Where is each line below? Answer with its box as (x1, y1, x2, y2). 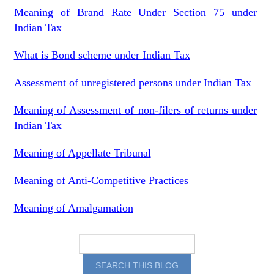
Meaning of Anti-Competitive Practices (13, 174, 188, 187)
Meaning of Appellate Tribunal (13, 147, 151, 159)
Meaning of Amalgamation (13, 202, 133, 214)
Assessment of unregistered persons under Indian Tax (13, 76, 251, 89)
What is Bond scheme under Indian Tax (13, 49, 190, 61)
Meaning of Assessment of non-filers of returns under (13, 104, 257, 116)
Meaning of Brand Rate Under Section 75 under (13, 6, 257, 18)
